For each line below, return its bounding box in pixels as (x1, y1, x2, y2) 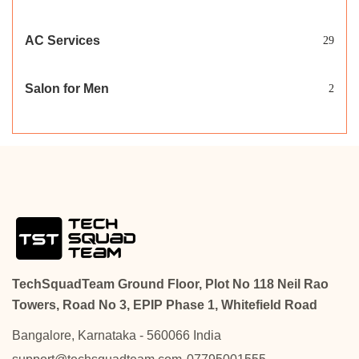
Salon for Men (25, 82, 109, 96)
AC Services (25, 34, 100, 48)
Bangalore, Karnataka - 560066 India (12, 329, 221, 343)
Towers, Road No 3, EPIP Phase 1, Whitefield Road (12, 298, 317, 313)
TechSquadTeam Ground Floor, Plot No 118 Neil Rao (12, 277, 329, 292)
